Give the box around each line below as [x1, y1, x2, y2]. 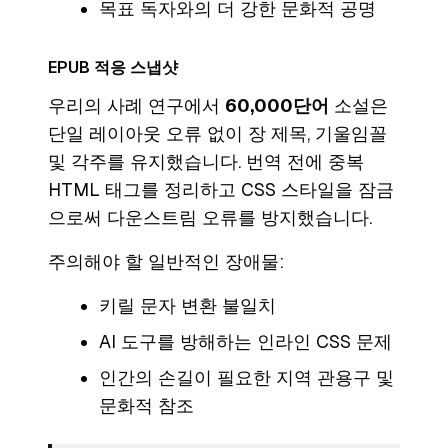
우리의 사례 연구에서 [48, 95, 225, 117]
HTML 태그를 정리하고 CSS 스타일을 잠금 [48, 179, 394, 201]
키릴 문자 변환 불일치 [99, 295, 276, 317]
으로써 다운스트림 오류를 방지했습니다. [48, 207, 372, 229]
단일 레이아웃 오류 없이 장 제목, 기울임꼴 [48, 123, 387, 145]
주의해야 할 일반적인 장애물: [48, 251, 284, 273]
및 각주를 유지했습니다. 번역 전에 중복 [48, 151, 364, 173]
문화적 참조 [99, 395, 194, 417]
